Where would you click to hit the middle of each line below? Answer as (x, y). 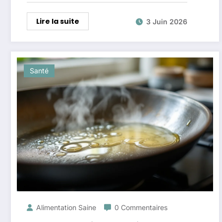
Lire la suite (58, 21)
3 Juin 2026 (167, 21)
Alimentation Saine (66, 207)
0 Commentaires (141, 207)
